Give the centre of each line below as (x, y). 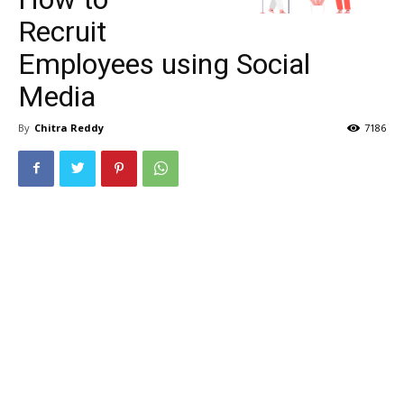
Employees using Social (164, 64)
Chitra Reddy (69, 127)
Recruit (62, 31)
